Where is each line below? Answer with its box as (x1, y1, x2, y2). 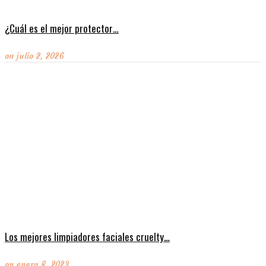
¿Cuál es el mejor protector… (5, 21, 119, 36)
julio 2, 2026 (16, 50, 64, 61)
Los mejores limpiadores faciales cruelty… (5, 229, 170, 245)
